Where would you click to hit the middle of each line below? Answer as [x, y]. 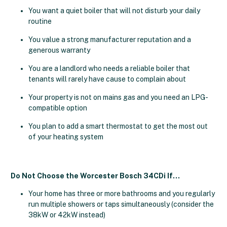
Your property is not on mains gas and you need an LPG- [118, 97]
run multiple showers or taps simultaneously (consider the [121, 204]
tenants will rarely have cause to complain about [107, 79]
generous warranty [59, 50]
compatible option [58, 108]
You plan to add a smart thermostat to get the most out [118, 126]
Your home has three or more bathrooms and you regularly [122, 194]
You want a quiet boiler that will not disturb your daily [114, 11]
